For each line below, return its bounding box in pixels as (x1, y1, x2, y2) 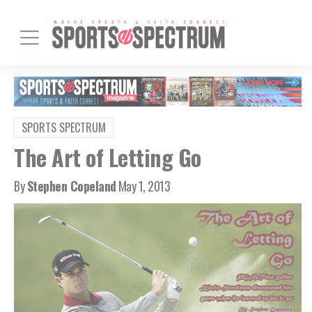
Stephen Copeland (26, 176, 116, 195)
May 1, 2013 (118, 176, 170, 195)
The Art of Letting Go (14, 140, 201, 173)
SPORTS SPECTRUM (22, 118, 106, 136)
